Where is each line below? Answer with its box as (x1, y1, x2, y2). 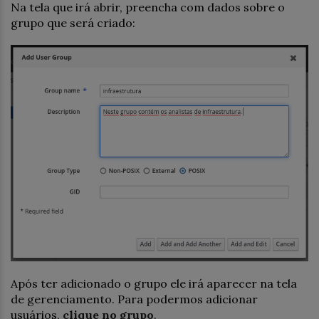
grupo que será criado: (11, 15, 135, 30)
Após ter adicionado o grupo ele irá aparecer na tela (11, 276, 297, 291)
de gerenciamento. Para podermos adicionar (11, 292, 258, 307)
